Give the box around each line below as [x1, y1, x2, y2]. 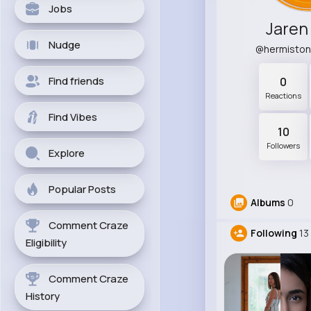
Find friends [49, 74, 104, 88]
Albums [250, 196, 285, 210]
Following [250, 226, 297, 240]
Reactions [265, 90, 302, 101]
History [26, 289, 60, 303]
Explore [49, 146, 85, 160]
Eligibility [26, 235, 67, 250]
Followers [267, 140, 301, 151]
